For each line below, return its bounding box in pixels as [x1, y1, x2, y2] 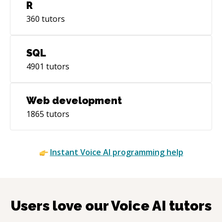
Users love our [10, 197, 111, 214]
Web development [26, 94, 122, 107]
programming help [110, 146, 183, 158]
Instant [50, 146, 80, 158]
